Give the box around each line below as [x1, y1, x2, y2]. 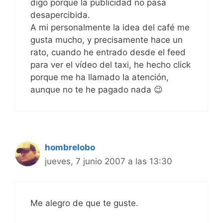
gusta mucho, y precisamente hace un [30, 35, 183, 45]
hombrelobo [45, 142, 95, 153]
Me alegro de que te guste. [30, 198, 138, 208]
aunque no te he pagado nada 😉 [30, 85, 163, 95]
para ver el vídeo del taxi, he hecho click [30, 60, 191, 70]
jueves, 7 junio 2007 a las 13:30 [45, 156, 172, 167]
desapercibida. [30, 10, 90, 20]
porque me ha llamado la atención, [30, 72, 169, 83]
